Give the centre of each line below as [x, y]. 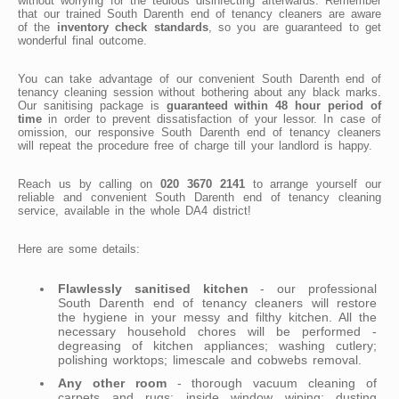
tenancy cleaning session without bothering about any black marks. [199, 92]
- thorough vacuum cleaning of [272, 383]
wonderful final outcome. [82, 40]
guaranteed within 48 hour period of [274, 105]
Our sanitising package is [92, 105]
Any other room [112, 383]
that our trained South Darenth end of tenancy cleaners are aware [199, 13]
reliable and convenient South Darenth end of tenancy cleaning [199, 197]
